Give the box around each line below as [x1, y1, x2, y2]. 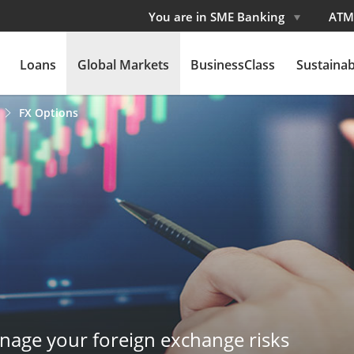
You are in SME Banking [149, 9, 288, 24]
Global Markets [77, 56, 169, 73]
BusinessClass [190, 56, 275, 73]
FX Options [19, 105, 78, 120]
